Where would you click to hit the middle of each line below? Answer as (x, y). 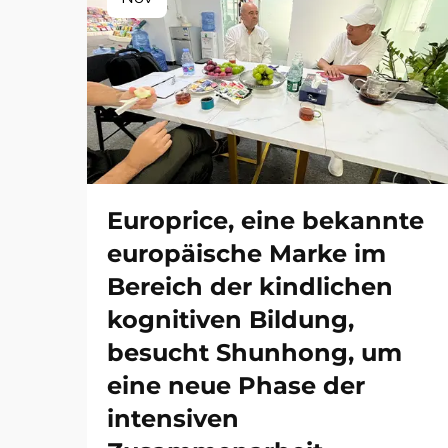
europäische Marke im (246, 254)
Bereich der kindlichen (250, 287)
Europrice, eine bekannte (265, 221)
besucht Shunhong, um (254, 353)
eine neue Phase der (236, 386)
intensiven (173, 419)
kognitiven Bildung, (230, 320)
